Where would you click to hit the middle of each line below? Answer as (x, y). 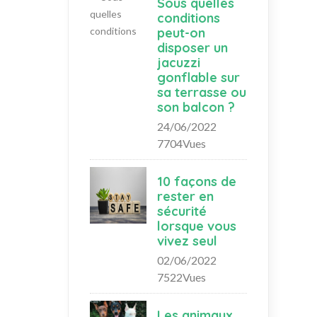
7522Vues (181, 277)
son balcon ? (196, 107)
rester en (185, 196)
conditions (189, 18)
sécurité (182, 211)
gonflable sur (198, 77)
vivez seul (187, 241)
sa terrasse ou (202, 92)
